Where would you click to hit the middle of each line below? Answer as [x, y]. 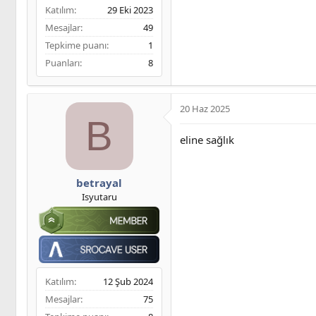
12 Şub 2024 [128, 281]
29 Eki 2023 [130, 10]
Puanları [62, 63]
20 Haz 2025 [205, 109]
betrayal [99, 182]
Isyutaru [99, 196]
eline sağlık [207, 140]
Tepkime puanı [76, 45]
